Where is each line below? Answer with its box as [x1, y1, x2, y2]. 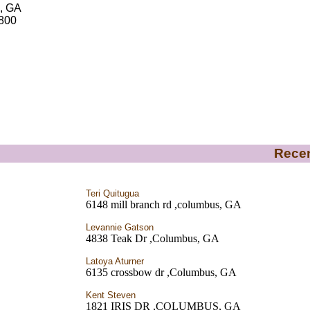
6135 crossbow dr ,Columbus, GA [85, 266, 237, 278]
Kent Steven [85, 290, 136, 300]
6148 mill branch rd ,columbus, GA [85, 199, 241, 210]
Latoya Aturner [85, 256, 144, 266]
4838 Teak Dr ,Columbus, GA [85, 232, 219, 244]
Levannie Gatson [85, 222, 154, 232]
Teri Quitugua [85, 188, 139, 199]
